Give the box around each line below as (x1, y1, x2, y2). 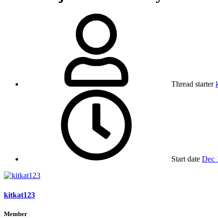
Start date (171, 155, 200, 163)
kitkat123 (4, 190, 35, 199)
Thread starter (171, 80, 214, 89)
